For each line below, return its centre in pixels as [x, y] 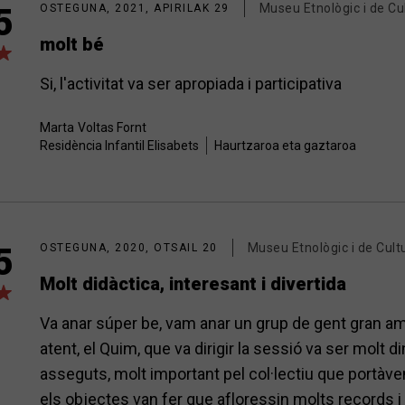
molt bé [72, 44]
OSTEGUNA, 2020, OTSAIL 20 [129, 248]
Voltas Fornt [112, 127]
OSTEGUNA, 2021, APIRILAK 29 [135, 8]
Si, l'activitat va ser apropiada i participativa [191, 84]
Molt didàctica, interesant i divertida [193, 284]
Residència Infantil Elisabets [119, 146]
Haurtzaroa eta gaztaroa [285, 146]
